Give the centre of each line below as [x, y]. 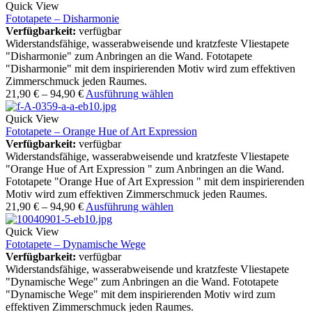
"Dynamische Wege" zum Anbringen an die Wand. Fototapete [142, 282]
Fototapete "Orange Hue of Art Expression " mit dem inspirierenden [155, 182]
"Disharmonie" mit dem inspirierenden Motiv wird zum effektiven [150, 69]
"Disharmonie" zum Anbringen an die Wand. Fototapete [129, 56]
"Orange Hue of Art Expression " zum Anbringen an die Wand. [145, 169]
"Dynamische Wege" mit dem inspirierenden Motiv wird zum [140, 295]
